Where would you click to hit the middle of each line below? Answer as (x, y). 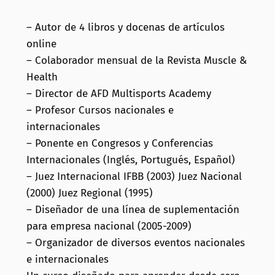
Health (42, 77)
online (41, 44)
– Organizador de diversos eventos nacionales (135, 242)
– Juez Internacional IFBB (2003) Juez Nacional (134, 176)
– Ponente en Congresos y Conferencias (119, 143)
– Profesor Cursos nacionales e (100, 110)
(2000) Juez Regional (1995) (89, 193)
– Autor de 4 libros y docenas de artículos (125, 27)
